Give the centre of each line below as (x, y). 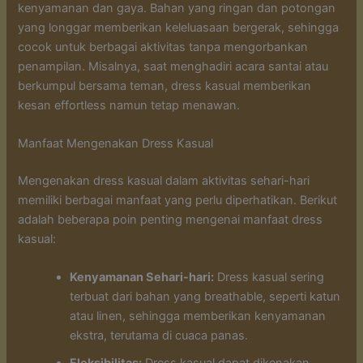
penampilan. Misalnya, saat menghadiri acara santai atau (173, 66)
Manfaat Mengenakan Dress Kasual (116, 144)
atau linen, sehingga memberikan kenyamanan (198, 316)
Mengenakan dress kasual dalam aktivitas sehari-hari (164, 181)
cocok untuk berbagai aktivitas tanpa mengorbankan (163, 47)
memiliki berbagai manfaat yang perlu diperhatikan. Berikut (178, 201)
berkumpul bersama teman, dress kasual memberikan (165, 85)
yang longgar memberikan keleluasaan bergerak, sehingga (179, 27)
